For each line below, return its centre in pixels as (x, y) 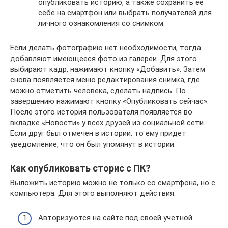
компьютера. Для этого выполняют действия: (93, 193)
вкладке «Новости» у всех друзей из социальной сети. (108, 122)
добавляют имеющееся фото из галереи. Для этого (104, 58)
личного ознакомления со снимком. (102, 23)
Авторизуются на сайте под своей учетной (115, 218)
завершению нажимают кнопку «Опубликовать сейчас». (109, 101)
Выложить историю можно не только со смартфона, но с (113, 182)
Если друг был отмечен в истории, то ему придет (98, 133)
